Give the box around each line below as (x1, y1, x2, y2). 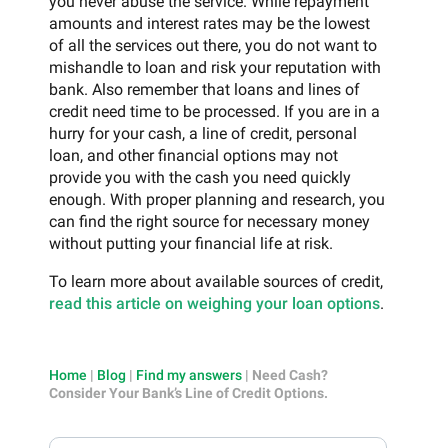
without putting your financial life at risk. (49, 233, 333, 253)
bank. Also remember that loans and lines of (49, 79, 360, 99)
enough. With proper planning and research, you (49, 189, 385, 209)
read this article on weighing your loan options (49, 293, 380, 313)
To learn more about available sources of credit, (49, 271, 383, 291)
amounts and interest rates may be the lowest (49, 13, 370, 33)
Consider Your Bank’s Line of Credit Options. (49, 384, 328, 401)
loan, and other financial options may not (49, 145, 338, 165)
